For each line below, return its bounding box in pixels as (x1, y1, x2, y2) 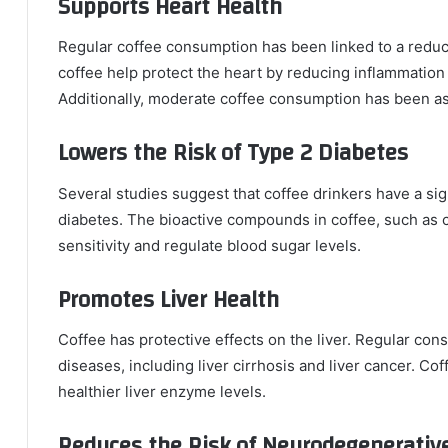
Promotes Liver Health (58, 278, 279, 321)
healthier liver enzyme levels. (58, 382, 266, 401)
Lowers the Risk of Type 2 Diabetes (58, 132, 408, 174)
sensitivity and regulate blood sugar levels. (58, 235, 361, 255)
